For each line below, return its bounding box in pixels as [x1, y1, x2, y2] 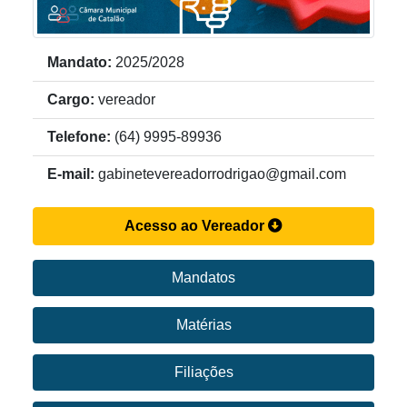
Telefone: [47, 129, 111, 145]
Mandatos [172, 270, 235, 286]
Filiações [174, 364, 233, 381]
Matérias [175, 317, 232, 333]
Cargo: [47, 92, 94, 108]
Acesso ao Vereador [124, 218, 268, 234]
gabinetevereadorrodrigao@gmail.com [94, 166, 346, 183]
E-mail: [47, 166, 94, 183]
